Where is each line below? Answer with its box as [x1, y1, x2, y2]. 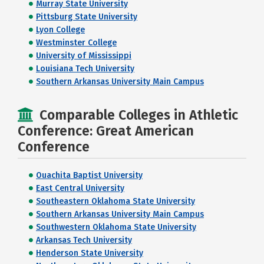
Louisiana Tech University [36, 64, 134, 74]
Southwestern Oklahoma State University [36, 222, 196, 233]
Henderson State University [36, 248, 143, 259]
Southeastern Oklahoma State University [36, 196, 195, 207]
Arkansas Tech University [36, 235, 132, 246]
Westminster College [36, 38, 117, 48]
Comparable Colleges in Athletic [39, 107, 238, 124]
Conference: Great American [18, 123, 194, 140]
